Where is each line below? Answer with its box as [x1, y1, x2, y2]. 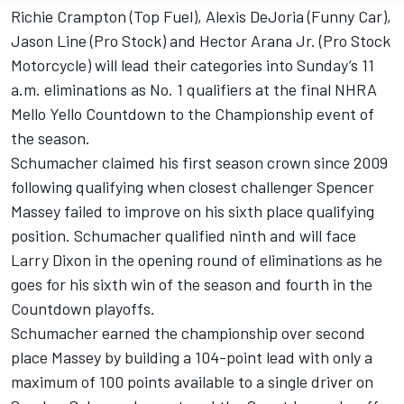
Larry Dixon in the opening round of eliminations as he [11, 250, 382, 271]
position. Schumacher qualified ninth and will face [11, 225, 356, 246]
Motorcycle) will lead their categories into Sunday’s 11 [11, 55, 374, 76]
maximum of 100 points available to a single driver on [11, 372, 373, 392]
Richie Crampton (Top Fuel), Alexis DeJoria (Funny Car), [11, 6, 391, 27]
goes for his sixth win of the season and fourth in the [11, 274, 372, 295]
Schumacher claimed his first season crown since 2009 [11, 152, 388, 173]
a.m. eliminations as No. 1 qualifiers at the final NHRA [11, 79, 377, 100]
